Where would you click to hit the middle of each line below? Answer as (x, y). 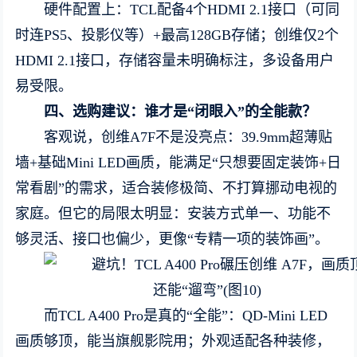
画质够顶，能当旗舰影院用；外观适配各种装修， (173, 341)
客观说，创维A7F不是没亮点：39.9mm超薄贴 (188, 137)
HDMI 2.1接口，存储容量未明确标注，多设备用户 (175, 61)
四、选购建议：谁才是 (116, 112)
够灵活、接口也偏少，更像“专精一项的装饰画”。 (173, 239)
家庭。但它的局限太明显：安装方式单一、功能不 (173, 214)
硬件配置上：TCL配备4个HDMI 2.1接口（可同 (192, 10)
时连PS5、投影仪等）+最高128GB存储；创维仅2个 (177, 35)
